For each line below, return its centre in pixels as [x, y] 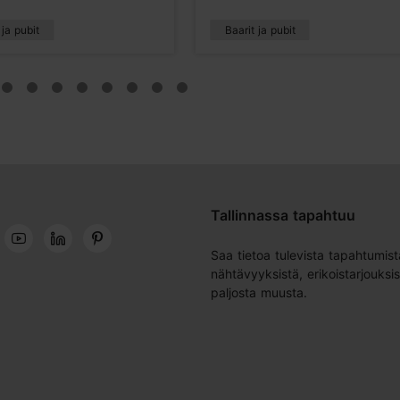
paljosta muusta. [259, 292]
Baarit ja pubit [260, 29]
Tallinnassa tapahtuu [283, 215]
